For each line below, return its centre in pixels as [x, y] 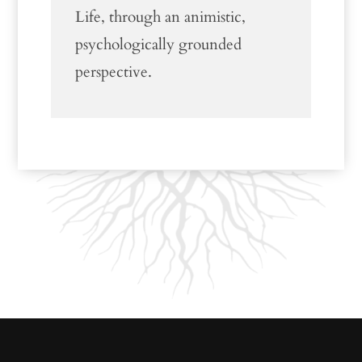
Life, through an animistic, [160, 17]
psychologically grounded [158, 44]
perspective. [113, 72]
